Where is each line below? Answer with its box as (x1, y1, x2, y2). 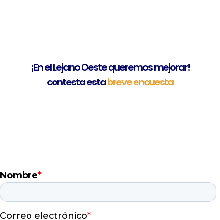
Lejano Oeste (52, 60, 108, 74)
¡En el (30, 60, 53, 74)
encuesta (133, 75, 173, 89)
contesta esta (47, 75, 107, 89)
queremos (108, 60, 154, 74)
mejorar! (153, 60, 190, 74)
